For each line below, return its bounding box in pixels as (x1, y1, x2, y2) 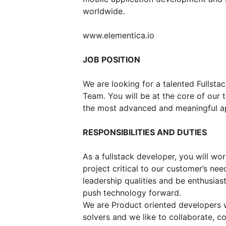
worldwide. (83, 6, 125, 16)
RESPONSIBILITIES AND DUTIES (83, 127, 207, 137)
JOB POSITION (83, 54, 140, 65)
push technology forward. (83, 188, 181, 198)
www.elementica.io (83, 30, 154, 40)
